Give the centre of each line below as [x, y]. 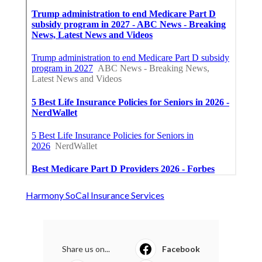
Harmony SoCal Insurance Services [95, 195]
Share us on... [86, 249]
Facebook [181, 249]
